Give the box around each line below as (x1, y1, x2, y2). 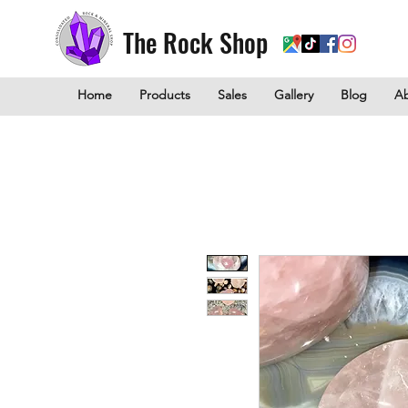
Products (139, 87, 190, 103)
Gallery (274, 87, 313, 103)
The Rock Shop (123, 24, 268, 61)
